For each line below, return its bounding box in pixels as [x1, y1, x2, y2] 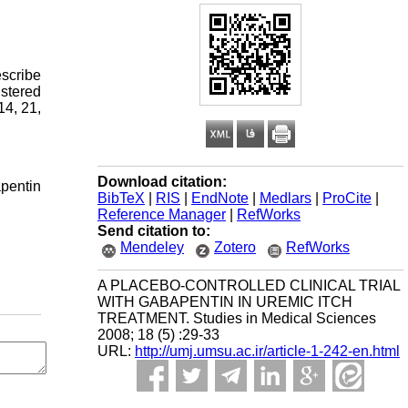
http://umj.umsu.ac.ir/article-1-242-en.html [135, 343, 400, 359]
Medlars [260, 190, 311, 206]
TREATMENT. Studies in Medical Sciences [97, 311, 376, 326]
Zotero [214, 240, 256, 255]
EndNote [191, 190, 249, 206]
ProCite [322, 190, 372, 206]
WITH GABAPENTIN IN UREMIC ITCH [97, 294, 352, 310]
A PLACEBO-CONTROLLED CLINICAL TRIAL [97, 278, 400, 293]
